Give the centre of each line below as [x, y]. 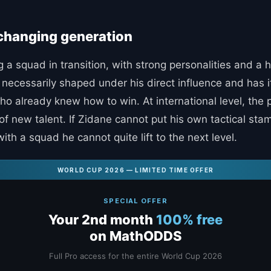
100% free [189, 219]
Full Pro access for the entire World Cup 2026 [135, 256]
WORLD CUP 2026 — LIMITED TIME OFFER [135, 170]
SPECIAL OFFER [135, 201]
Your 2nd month [102, 219]
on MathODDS [135, 236]
